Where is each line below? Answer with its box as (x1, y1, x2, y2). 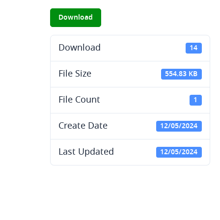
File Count (58, 94, 100, 107)
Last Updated (58, 146, 114, 159)
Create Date (58, 120, 108, 133)
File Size (58, 68, 91, 81)
